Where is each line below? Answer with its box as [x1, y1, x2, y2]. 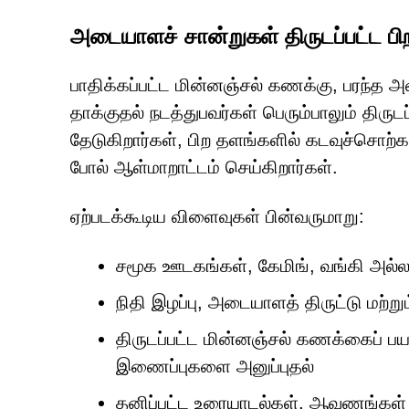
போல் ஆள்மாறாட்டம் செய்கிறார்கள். [70, 157, 338, 177]
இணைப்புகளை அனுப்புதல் [116, 356, 314, 376]
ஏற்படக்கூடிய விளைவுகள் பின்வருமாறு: [70, 206, 364, 226]
